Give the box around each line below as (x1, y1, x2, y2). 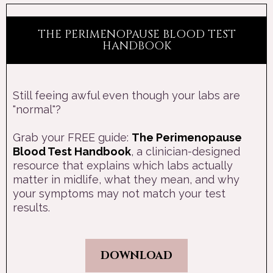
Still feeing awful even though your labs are (13, 88, 240, 102)
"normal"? (13, 102, 61, 116)
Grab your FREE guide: (13, 130, 132, 144)
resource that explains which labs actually (13, 158, 233, 172)
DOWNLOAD (101, 247, 172, 263)
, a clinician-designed (131, 144, 240, 158)
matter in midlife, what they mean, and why (13, 172, 239, 186)
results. (13, 200, 50, 214)
